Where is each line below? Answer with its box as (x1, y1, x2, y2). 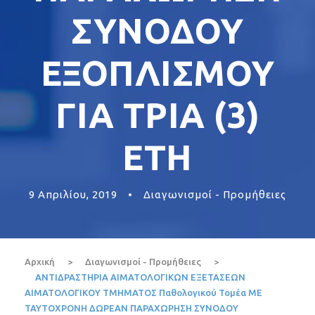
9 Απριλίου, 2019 (29, 188, 117, 201)
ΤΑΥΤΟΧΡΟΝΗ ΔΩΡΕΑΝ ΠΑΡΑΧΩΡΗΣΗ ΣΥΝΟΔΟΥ (25, 303, 238, 314)
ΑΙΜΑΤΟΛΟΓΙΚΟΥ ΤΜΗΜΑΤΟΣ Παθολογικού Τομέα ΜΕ (25, 288, 262, 298)
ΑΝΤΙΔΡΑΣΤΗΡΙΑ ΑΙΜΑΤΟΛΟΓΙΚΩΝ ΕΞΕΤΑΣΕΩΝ (35, 272, 245, 283)
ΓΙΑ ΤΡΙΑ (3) (55, 95, 260, 135)
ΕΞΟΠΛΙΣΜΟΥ (40, 53, 275, 93)
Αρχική (25, 257, 55, 267)
